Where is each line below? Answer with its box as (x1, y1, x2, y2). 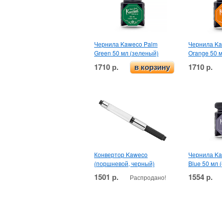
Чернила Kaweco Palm (94, 39, 158, 48)
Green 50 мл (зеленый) (94, 48, 159, 57)
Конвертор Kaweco (94, 150, 148, 159)
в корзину (134, 62, 170, 71)
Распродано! (130, 172, 166, 181)
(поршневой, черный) (94, 159, 155, 167)
